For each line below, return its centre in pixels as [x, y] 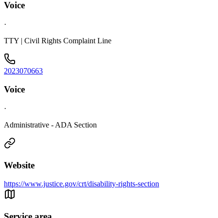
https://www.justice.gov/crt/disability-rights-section [82, 184]
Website [19, 165]
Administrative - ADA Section [50, 125]
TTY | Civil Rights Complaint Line [58, 40]
